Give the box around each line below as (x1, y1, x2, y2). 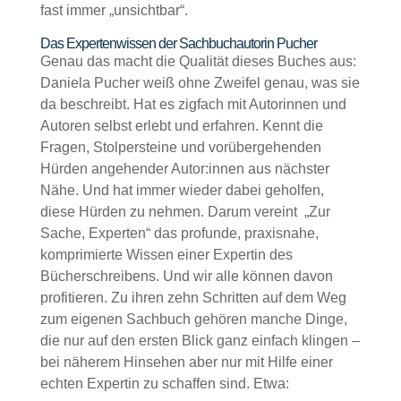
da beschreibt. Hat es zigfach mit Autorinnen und (39, 97, 346, 112)
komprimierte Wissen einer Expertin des (39, 247, 293, 262)
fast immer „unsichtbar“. (39, 3, 188, 18)
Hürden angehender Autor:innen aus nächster (39, 161, 329, 176)
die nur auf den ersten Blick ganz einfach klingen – (39, 333, 360, 348)
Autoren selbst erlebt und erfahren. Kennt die (39, 118, 323, 133)
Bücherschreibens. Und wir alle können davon (39, 269, 333, 284)
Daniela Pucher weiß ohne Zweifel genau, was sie (39, 75, 360, 90)
